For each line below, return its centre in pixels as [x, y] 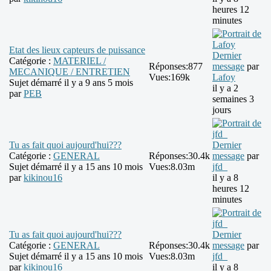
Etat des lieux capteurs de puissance [77, 50]
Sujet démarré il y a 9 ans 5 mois [71, 83]
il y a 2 [225, 88]
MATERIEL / [80, 61]
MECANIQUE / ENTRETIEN [70, 72]
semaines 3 [233, 99]
